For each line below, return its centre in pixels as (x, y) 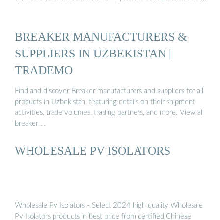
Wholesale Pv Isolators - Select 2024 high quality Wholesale (109, 205)
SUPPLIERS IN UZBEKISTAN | (93, 53)
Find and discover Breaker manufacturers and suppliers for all (109, 91)
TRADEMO (44, 70)
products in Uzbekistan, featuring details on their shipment (105, 102)
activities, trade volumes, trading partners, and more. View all (109, 113)
